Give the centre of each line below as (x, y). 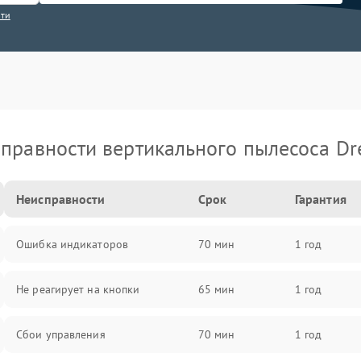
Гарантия (320, 199)
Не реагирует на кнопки (78, 289)
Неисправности (61, 199)
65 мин (216, 289)
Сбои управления (61, 334)
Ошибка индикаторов (72, 244)
